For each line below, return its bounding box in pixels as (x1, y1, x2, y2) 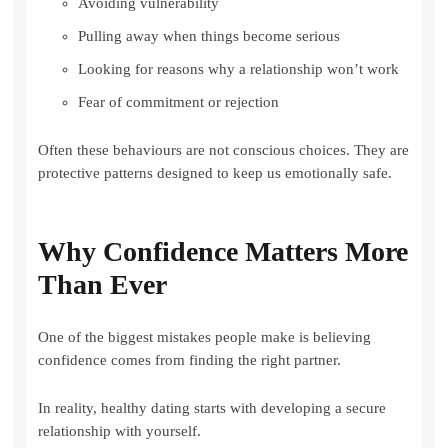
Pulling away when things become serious (78, 28, 341, 45)
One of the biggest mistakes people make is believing (38, 329, 372, 346)
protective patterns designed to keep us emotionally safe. (38, 165, 393, 182)
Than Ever (38, 269, 168, 301)
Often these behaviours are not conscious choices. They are (38, 142, 410, 159)
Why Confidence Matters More (38, 236, 409, 268)
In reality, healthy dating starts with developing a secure (38, 400, 387, 417)
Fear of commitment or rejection (78, 94, 280, 111)
